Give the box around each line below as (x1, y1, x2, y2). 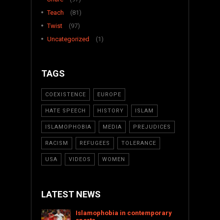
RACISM (45, 140, 68, 147)
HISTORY (97, 108, 124, 114)
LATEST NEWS (41, 189, 101, 200)
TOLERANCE (121, 140, 156, 147)
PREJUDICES (133, 124, 171, 131)
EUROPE (97, 91, 121, 98)
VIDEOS (69, 156, 91, 163)
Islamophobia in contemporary (76, 209, 172, 217)
